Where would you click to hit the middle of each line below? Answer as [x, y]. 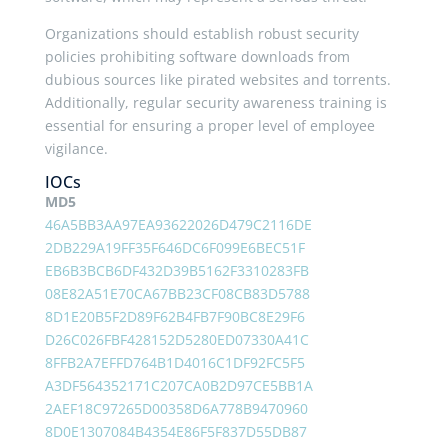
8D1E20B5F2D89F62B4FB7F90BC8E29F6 [174, 317]
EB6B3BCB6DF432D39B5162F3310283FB [176, 271]
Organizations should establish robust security [201, 34]
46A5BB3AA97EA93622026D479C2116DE [178, 225]
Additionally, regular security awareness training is [215, 103]
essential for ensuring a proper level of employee [209, 126]
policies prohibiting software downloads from [197, 57]
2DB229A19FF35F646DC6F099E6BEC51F [174, 248]
